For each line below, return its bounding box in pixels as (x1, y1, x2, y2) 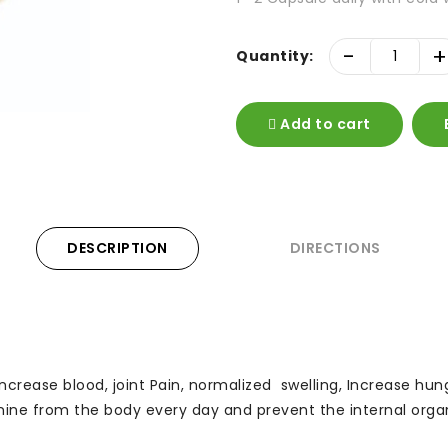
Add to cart (276, 114, 371, 135)
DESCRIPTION (67, 238, 168, 259)
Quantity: (236, 46, 314, 67)
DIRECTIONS (289, 238, 381, 259)
